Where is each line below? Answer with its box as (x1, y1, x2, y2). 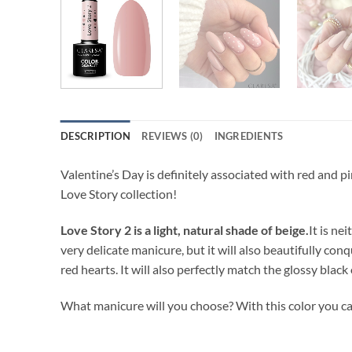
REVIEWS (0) (141, 130, 203, 143)
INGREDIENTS (214, 130, 284, 143)
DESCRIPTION (60, 130, 130, 143)
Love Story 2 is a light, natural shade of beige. (60, 222, 309, 238)
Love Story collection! (60, 186, 177, 202)
